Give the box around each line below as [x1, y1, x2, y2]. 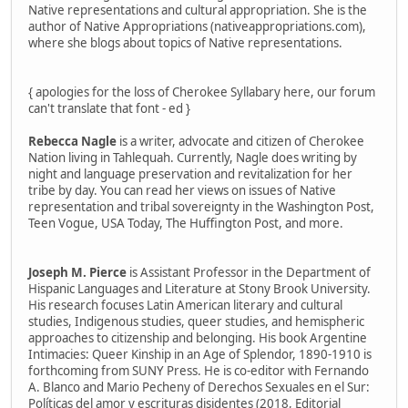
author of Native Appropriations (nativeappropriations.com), [28, 17, 366, 35]
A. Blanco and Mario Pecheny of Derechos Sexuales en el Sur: [28, 378, 370, 395]
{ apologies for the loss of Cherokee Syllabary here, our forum [28, 83, 375, 100]
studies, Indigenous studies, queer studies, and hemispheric [28, 312, 364, 330]
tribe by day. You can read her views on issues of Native [28, 181, 336, 199]
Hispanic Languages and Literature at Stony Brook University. [28, 280, 371, 297]
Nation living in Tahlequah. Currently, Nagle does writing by [28, 148, 357, 166]
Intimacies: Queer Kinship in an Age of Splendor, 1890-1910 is [28, 345, 372, 362]
